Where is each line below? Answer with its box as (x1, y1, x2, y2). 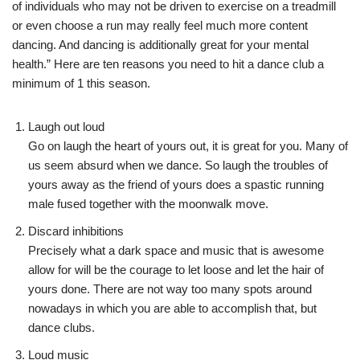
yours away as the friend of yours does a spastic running (28, 177, 324, 191)
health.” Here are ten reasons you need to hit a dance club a (12, 56, 324, 71)
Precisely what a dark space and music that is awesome (28, 243, 324, 257)
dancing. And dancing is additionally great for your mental (12, 37, 309, 51)
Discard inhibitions (28, 223, 124, 238)
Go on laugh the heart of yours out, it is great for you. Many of (28, 138, 348, 153)
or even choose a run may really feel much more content (12, 18, 308, 32)
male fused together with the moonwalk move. (28, 196, 268, 211)
